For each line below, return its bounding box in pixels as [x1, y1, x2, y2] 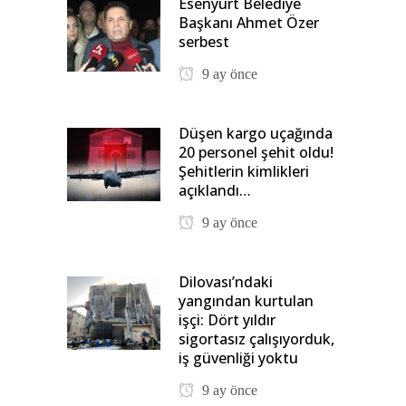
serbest [179, 31, 229, 52]
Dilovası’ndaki [179, 271, 273, 292]
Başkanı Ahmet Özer [179, 12, 319, 33]
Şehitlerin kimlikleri [179, 160, 309, 181]
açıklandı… [179, 179, 251, 200]
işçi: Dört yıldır [179, 309, 275, 330]
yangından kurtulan [179, 290, 314, 311]
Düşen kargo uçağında [179, 122, 333, 143]
